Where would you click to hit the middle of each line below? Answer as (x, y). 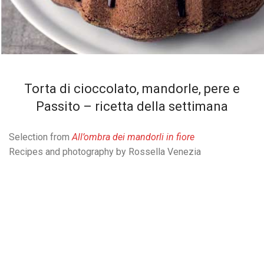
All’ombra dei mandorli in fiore (133, 137)
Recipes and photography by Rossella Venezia (105, 152)
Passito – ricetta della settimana (132, 106)
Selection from (40, 137)
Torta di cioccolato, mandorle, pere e (132, 89)
